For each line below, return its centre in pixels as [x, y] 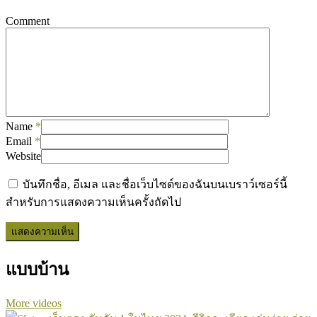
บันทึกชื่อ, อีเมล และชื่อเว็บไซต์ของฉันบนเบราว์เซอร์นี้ [155, 184]
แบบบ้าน [37, 269]
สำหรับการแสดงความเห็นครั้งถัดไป [93, 202]
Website [23, 156]
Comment [28, 21]
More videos [34, 303]
